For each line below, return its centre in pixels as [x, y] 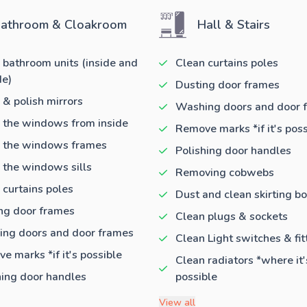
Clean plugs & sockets [232, 216]
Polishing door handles [233, 150]
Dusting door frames [228, 85]
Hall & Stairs [234, 24]
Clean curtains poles [227, 63]
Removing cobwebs [225, 172]
